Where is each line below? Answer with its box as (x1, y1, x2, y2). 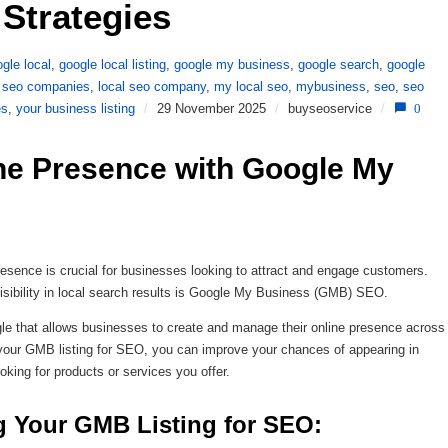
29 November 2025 (157, 100, 266, 116)
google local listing (59, 56, 166, 72)
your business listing (16, 100, 135, 116)
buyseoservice (288, 100, 372, 116)
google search (298, 56, 379, 72)
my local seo (214, 78, 288, 94)
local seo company (98, 78, 206, 94)
